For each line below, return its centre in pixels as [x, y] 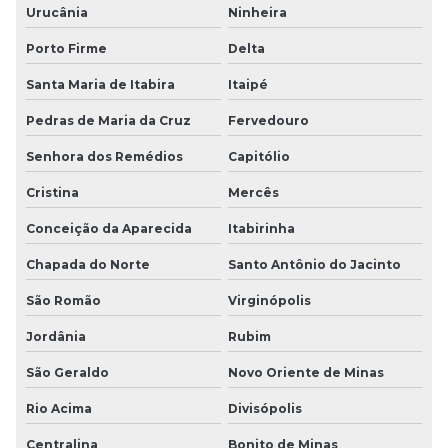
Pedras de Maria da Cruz [108, 120]
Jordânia [56, 336]
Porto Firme [66, 48]
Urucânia [57, 12]
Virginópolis [269, 300]
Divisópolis [264, 408]
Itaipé [247, 84]
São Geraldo [67, 372]
